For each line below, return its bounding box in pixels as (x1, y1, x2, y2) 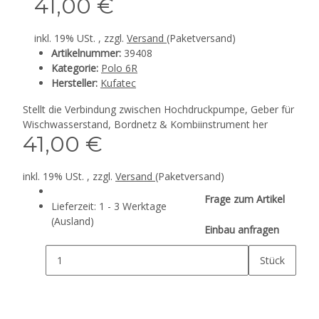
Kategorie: (51, 61, 101, 75)
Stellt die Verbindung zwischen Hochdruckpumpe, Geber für (23, 103, 294, 116)
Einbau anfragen (204, 223, 279, 236)
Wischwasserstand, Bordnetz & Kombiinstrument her (23, 117, 268, 131)
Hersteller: (51, 76, 98, 90)
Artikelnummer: (51, 46, 124, 60)
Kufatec (100, 76, 136, 90)
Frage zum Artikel (204, 192, 285, 206)
